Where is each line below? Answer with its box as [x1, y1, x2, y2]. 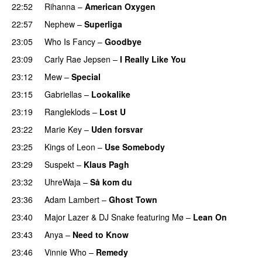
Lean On [193, 211, 227, 223]
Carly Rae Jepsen [44, 53, 111, 65]
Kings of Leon [44, 140, 95, 153]
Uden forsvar [91, 123, 143, 135]
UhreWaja [44, 175, 81, 188]
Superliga [84, 18, 122, 30]
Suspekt [44, 158, 74, 170]
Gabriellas [44, 88, 82, 100]
